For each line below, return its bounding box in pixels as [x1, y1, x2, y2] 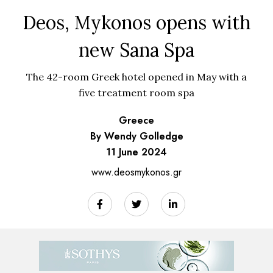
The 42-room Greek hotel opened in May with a [26, 70, 247, 83]
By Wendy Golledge [90, 129, 183, 143]
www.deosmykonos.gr [91, 165, 182, 179]
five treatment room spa [79, 86, 194, 99]
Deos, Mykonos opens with [23, 10, 250, 34]
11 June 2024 [106, 144, 167, 159]
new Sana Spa [79, 38, 194, 62]
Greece [119, 113, 154, 127]
